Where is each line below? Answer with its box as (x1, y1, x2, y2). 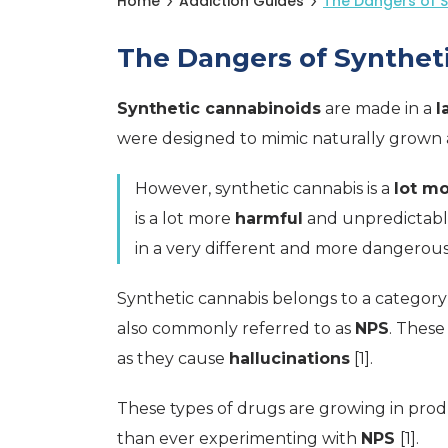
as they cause (117, 349, 229, 368)
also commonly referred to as (117, 319, 355, 338)
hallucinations (229, 349, 350, 368)
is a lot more (135, 209, 235, 228)
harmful (235, 209, 303, 228)
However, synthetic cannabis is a (135, 179, 394, 198)
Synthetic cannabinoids (117, 99, 321, 118)
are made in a (321, 99, 436, 118)
